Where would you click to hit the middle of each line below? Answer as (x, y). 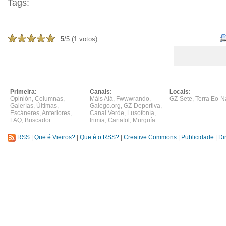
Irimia (97, 120)
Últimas (47, 106)
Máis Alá (101, 99)
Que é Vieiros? (55, 137)
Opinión (21, 99)
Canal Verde (107, 113)
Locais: (180, 92)
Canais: (101, 92)
